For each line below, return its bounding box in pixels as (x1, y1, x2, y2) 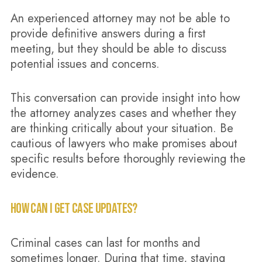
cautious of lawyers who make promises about (10, 135, 237, 152)
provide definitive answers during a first (10, 25, 206, 42)
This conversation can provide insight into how (10, 89, 240, 106)
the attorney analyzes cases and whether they (10, 105, 236, 122)
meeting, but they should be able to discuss (10, 40, 226, 57)
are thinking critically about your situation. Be (10, 120, 233, 137)
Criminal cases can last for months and (10, 235, 200, 251)
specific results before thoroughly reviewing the (10, 150, 246, 167)
